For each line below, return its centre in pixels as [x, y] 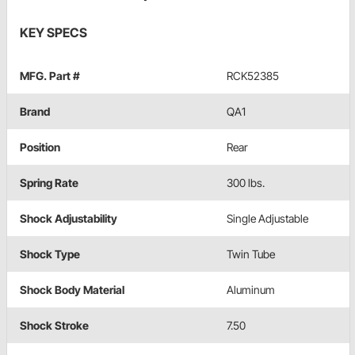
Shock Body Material [72, 289]
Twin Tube [251, 254]
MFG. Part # [50, 75]
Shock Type [50, 254]
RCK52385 [253, 75]
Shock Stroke [54, 325]
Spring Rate [49, 182]
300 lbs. [246, 182]
